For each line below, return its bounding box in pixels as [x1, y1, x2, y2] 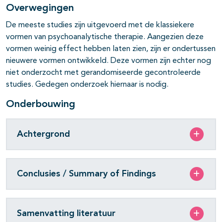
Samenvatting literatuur [17, 209, 115, 218]
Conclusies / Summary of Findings [17, 169, 156, 178]
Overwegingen [6, 3, 74, 14]
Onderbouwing [6, 100, 75, 110]
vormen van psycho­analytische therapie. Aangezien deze [6, 33, 204, 42]
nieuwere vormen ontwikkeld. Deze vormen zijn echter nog [6, 57, 211, 65]
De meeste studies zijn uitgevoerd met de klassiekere [6, 21, 194, 30]
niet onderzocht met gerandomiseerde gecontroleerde [6, 69, 201, 77]
